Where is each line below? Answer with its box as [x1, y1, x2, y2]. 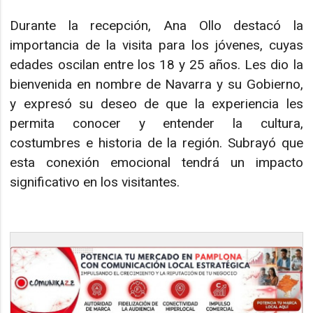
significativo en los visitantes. [10, 173, 180, 190]
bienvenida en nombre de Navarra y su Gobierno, [10, 75, 303, 92]
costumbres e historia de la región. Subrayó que [10, 134, 303, 151]
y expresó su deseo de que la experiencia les [10, 95, 303, 112]
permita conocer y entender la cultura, [10, 115, 303, 131]
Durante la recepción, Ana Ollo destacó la [10, 17, 303, 34]
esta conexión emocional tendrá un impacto [10, 154, 303, 170]
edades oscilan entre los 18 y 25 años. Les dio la [10, 56, 303, 73]
